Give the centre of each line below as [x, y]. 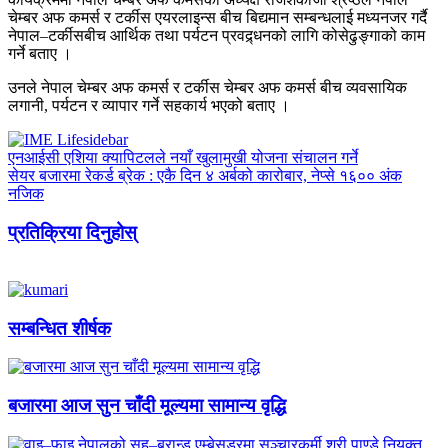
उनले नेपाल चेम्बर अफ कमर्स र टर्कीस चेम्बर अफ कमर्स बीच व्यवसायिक [207, 88]
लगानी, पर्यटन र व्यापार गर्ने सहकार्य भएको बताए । [149, 106]
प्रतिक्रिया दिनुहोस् [72, 233]
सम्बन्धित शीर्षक [59, 328]
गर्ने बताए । [40, 54]
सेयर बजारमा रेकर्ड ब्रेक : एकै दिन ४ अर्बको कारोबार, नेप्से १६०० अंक [205, 176]
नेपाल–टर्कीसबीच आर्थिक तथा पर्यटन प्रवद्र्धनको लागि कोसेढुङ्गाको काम [216, 36]
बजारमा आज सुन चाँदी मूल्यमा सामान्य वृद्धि [147, 406]
